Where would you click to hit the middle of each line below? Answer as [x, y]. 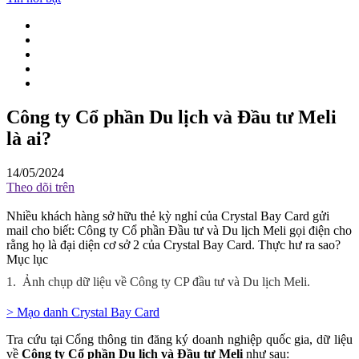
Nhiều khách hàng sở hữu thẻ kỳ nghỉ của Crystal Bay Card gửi [168, 216]
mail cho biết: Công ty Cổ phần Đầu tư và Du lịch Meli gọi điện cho [179, 230]
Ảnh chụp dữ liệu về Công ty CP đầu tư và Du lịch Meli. [166, 282]
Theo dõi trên [40, 187]
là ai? [29, 139]
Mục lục [27, 259]
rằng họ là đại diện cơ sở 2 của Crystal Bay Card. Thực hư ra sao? [173, 245]
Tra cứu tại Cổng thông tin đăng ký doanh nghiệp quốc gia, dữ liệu [179, 339]
